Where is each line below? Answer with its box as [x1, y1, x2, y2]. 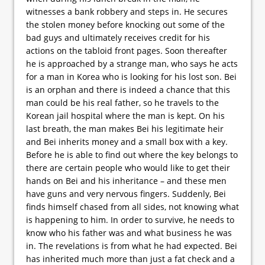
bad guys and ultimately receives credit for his [26, 31, 210, 43]
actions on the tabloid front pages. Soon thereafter [26, 44, 227, 56]
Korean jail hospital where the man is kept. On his [26, 109, 225, 121]
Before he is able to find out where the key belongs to [26, 148, 238, 160]
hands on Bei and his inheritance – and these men [26, 174, 227, 186]
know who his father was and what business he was [26, 227, 232, 238]
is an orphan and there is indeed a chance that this [26, 83, 230, 95]
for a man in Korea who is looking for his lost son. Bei [26, 70, 237, 82]
